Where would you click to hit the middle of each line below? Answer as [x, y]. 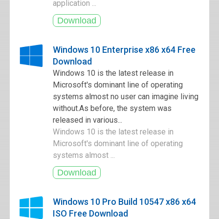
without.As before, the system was [112, 108]
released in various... [88, 120]
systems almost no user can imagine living [126, 97]
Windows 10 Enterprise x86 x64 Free [124, 50]
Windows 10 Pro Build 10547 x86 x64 [124, 202]
